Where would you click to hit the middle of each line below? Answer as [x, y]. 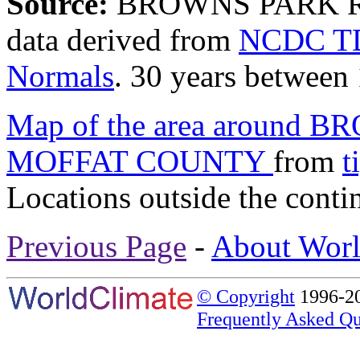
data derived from [123, 39]
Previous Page [96, 246]
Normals [60, 76]
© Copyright [246, 296]
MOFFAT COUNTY [140, 161]
